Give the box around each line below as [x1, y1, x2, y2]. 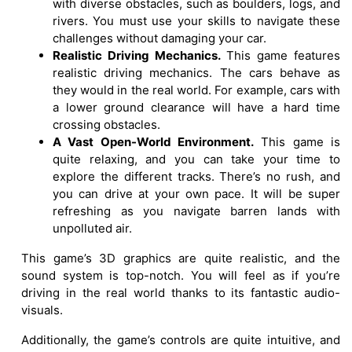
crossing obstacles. [53, 117, 160, 133]
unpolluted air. [53, 221, 132, 236]
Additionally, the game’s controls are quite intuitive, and [21, 332, 340, 348]
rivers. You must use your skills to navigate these [53, 13, 340, 29]
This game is [254, 134, 340, 150]
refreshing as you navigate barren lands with [53, 203, 340, 219]
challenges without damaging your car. [53, 31, 266, 46]
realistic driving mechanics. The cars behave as [53, 65, 340, 81]
